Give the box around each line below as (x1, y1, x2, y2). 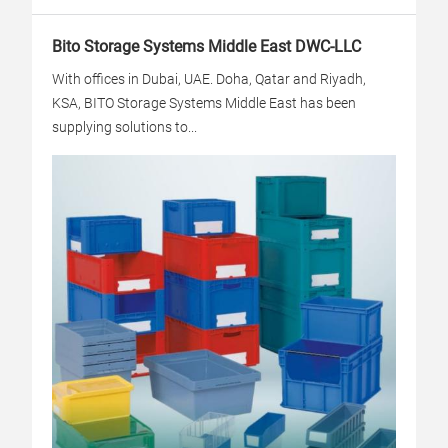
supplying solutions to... (52, 119, 197, 135)
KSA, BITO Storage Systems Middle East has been (52, 95, 356, 111)
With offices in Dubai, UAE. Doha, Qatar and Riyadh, (52, 71, 366, 87)
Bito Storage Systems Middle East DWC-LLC (52, 37, 361, 56)
